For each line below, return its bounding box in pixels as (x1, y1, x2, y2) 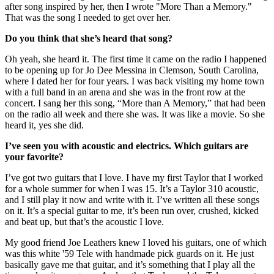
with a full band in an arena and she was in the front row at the (5, 86, 245, 97)
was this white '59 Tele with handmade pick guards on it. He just (5, 248, 254, 259)
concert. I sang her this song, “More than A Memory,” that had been (5, 97, 265, 108)
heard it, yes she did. (5, 119, 84, 130)
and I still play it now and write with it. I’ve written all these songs (5, 194, 259, 205)
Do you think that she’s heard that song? (5, 32, 172, 43)
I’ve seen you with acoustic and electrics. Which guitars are (5, 140, 248, 151)
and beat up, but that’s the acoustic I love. (5, 216, 164, 227)
